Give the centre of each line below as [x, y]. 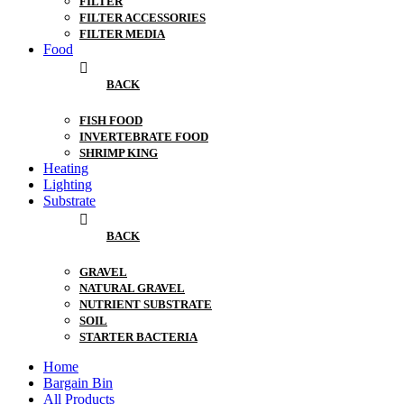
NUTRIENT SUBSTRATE [146, 305]
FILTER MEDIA [122, 34]
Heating [66, 169]
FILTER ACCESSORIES [142, 18]
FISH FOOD [111, 121]
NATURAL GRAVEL [132, 289]
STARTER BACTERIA [138, 337]
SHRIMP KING [119, 153]
